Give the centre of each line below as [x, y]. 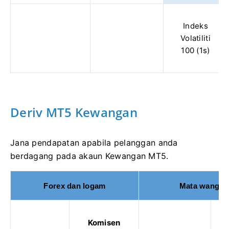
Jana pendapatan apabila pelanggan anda [94, 142]
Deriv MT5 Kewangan [74, 112]
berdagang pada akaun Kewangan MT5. [89, 156]
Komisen [104, 223]
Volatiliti [196, 38]
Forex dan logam [75, 186]
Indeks [196, 26]
